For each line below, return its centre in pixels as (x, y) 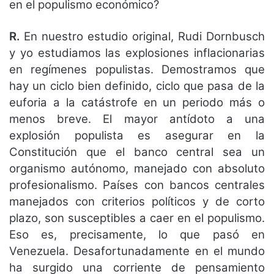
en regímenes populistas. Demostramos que (137, 70)
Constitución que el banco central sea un (137, 152)
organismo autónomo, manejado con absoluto (137, 169)
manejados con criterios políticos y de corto (137, 202)
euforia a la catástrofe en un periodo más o (137, 103)
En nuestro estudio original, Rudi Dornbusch (142, 37)
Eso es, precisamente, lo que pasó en (137, 235)
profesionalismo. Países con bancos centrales (137, 185)
